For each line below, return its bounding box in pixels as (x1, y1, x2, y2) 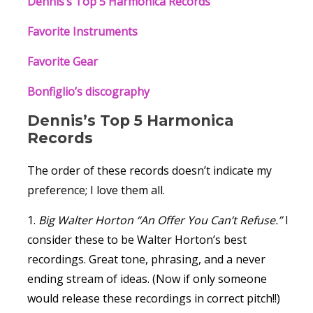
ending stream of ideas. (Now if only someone (27, 271, 267, 286)
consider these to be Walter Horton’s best (27, 232, 247, 247)
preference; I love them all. (27, 182, 165, 198)
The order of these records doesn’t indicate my (27, 163, 272, 178)
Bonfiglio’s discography (27, 84, 150, 99)
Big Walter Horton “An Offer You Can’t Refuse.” (38, 212, 282, 228)
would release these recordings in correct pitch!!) (27, 291, 280, 306)
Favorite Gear (27, 54, 98, 69)
